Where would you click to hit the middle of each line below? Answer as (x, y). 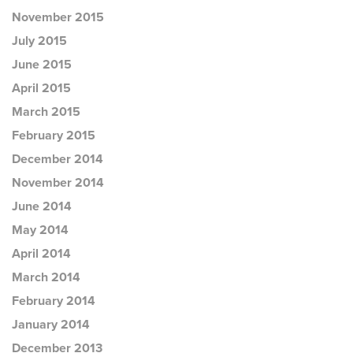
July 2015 (39, 41)
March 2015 (46, 112)
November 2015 (58, 17)
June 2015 (42, 65)
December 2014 (58, 159)
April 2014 (41, 254)
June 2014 (42, 206)
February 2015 (54, 136)
